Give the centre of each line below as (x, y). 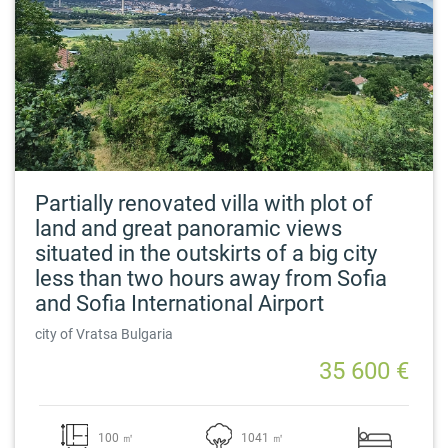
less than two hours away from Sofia (211, 278)
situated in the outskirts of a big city (206, 253)
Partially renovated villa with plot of (204, 203)
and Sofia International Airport (179, 303)
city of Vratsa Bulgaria (104, 334)
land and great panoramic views (188, 228)
